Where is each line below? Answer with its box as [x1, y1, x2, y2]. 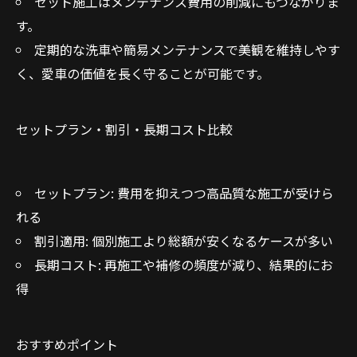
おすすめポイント [16, 335, 118, 354]
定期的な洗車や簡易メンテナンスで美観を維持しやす [33, 40, 340, 59]
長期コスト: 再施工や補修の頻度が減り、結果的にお [33, 255, 333, 274]
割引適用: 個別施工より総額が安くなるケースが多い [33, 231, 333, 250]
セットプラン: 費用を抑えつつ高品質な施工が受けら [33, 183, 334, 202]
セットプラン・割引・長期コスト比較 [16, 120, 233, 139]
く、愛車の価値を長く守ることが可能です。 [16, 64, 269, 83]
